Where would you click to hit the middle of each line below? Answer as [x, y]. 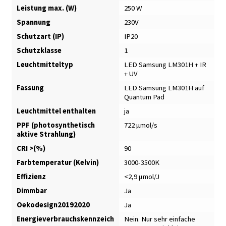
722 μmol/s [140, 125]
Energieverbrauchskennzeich [65, 219]
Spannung [33, 22]
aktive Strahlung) [46, 134]
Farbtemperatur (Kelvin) [58, 162]
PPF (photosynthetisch [55, 125]
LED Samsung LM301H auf [164, 88]
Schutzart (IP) [40, 36]
